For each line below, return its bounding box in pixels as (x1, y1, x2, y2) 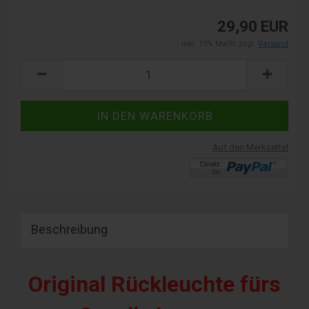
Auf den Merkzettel (212, 141, 288, 152)
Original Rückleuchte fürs (28, 270, 281, 297)
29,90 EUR (217, 17, 288, 35)
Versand (258, 39, 288, 48)
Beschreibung (31, 221, 108, 237)
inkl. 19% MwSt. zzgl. (181, 39, 258, 48)
